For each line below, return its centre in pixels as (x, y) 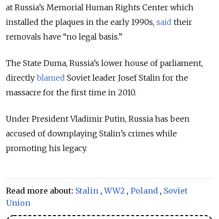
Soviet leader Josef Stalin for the (127, 77)
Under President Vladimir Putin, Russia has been (98, 119)
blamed (51, 77)
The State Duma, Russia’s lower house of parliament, (104, 63)
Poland (144, 190)
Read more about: (41, 190)
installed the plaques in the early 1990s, (81, 22)
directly (21, 77)
